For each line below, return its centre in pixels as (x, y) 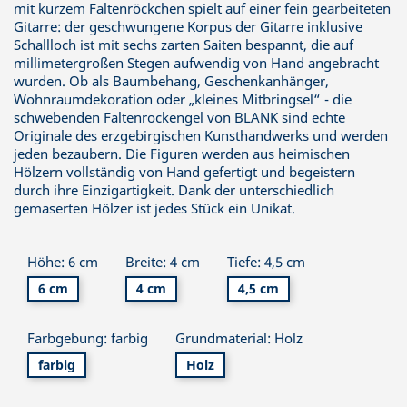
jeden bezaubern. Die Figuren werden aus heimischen (182, 154)
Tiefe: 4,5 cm (266, 261)
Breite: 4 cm (163, 261)
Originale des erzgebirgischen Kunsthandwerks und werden (201, 135)
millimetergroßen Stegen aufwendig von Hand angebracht (196, 63)
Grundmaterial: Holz (239, 338)
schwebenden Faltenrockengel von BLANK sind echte (179, 117)
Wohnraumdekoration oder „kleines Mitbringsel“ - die (183, 99)
